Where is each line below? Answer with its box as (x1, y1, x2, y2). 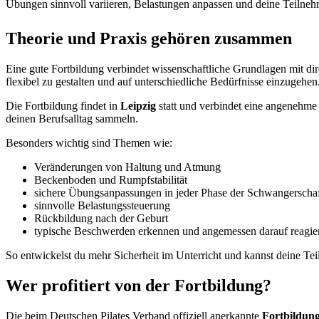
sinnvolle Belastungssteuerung (34, 199, 170, 212)
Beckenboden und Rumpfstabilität (34, 174, 187, 187)
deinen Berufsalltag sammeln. (6, 113, 138, 125)
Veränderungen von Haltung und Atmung (34, 161, 221, 174)
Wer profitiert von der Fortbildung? (6, 276, 271, 296)
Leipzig (120, 100, 156, 113)
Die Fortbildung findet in (6, 100, 120, 113)
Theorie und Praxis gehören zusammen (6, 29, 292, 48)
